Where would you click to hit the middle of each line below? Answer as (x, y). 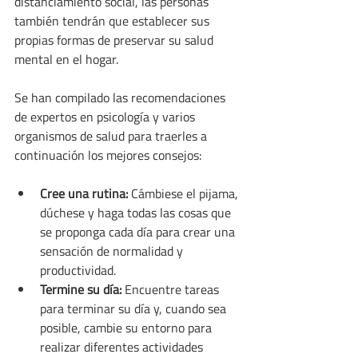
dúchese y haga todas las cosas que (137, 213)
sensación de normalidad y (113, 251)
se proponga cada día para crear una (139, 232)
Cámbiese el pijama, (185, 194)
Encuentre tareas (172, 290)
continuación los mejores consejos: (108, 155)
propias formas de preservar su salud (115, 40)
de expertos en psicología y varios (106, 117)
